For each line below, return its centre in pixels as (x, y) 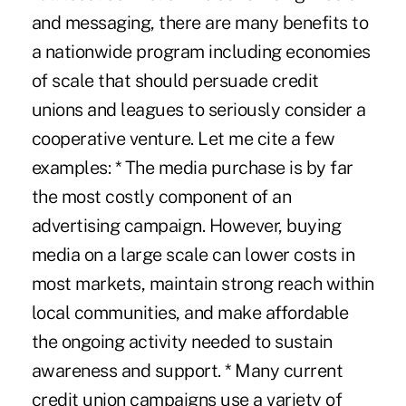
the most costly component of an (161, 196)
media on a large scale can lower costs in (193, 254)
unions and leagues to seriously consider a (198, 109)
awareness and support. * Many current (187, 370)
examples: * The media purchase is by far (192, 167)
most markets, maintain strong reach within (203, 283)
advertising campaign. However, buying (186, 225)
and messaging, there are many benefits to (200, 22)
